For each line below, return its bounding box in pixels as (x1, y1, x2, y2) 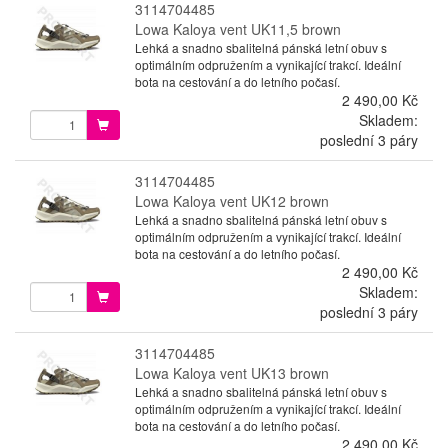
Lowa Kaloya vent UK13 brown (134, 362, 329, 383)
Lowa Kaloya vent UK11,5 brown (134, 18, 341, 39)
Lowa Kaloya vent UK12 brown (134, 190, 329, 211)
